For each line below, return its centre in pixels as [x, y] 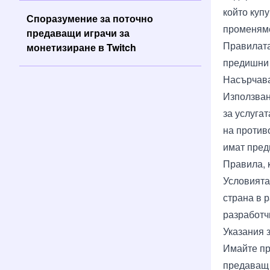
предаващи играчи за [78, 33]
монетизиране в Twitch [81, 47]
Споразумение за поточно [90, 18]
